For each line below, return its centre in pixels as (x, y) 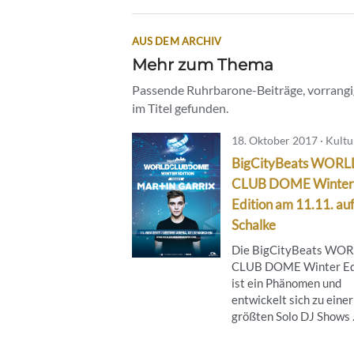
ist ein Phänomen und (286, 282)
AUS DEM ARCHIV (177, 41)
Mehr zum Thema (203, 64)
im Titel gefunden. (180, 107)
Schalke (254, 224)
